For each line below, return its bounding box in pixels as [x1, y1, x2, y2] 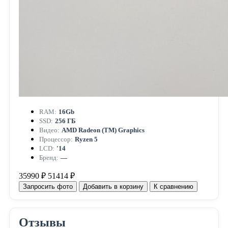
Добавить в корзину [82, 182, 144, 190]
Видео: [39, 126, 60, 134]
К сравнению [153, 182, 193, 190]
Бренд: [39, 153, 59, 161]
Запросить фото [22, 182, 73, 190]
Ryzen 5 [74, 135, 98, 143]
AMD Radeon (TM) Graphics [61, 126, 145, 134]
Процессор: [39, 135, 73, 143]
